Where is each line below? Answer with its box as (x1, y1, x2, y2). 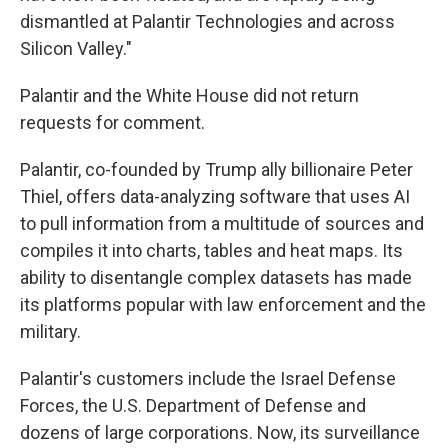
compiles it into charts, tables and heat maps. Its (20, 240, 403, 261)
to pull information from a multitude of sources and (20, 213, 424, 234)
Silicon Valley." (20, 38, 132, 59)
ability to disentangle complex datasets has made (20, 267, 412, 288)
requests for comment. (20, 112, 205, 133)
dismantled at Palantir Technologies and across (20, 11, 395, 32)
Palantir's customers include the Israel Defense (20, 368, 396, 389)
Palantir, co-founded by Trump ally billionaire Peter (20, 159, 413, 180)
